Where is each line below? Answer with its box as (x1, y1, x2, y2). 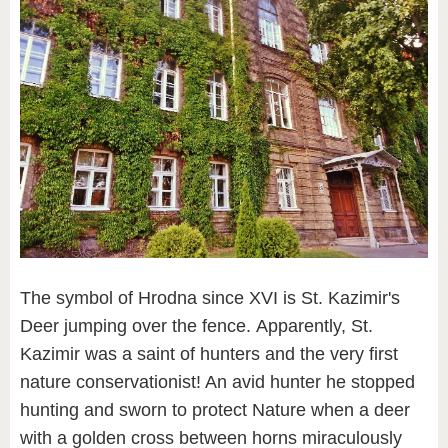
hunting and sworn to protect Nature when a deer (20, 399, 410, 420)
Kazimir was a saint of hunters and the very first (20, 343, 398, 364)
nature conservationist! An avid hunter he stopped (20, 371, 415, 392)
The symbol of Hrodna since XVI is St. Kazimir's (20, 287, 400, 308)
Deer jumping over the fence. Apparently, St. (20, 315, 373, 336)
